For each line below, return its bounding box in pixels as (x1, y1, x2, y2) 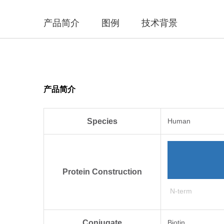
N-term (170, 186, 192, 195)
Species (87, 116, 117, 125)
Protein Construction (62, 167, 142, 176)
